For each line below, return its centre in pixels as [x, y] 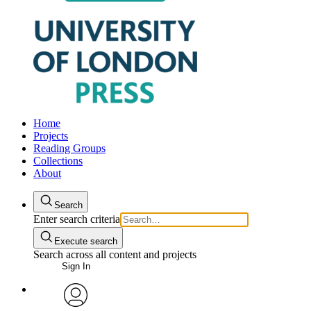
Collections [58, 161]
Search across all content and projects [115, 254]
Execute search [86, 241]
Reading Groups [69, 148]
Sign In [76, 266]
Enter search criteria [77, 219]
